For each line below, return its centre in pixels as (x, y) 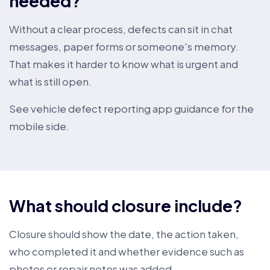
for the (237, 108)
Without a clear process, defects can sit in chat (121, 29)
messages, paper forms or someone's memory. (124, 46)
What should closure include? (126, 206)
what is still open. (50, 81)
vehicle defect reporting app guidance (125, 108)
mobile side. (39, 126)
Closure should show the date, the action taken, (124, 234)
